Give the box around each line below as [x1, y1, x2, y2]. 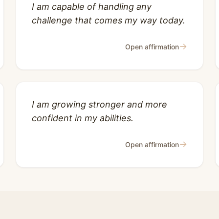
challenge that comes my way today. [32, 15, 185, 25]
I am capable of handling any [32, 1, 152, 12]
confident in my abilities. [32, 113, 133, 123]
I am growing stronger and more [32, 99, 167, 109]
